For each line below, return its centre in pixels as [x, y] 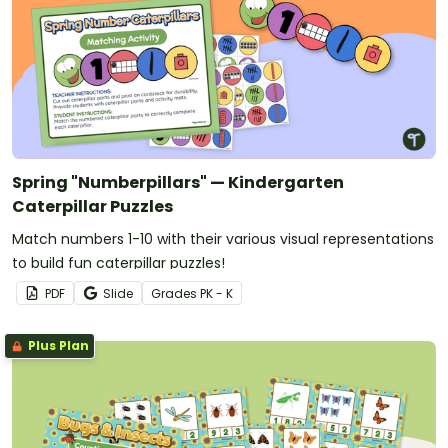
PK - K [216, 293]
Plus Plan [57, 345]
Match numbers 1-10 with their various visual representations [223, 238]
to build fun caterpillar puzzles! [118, 262]
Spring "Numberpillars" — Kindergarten [178, 182]
